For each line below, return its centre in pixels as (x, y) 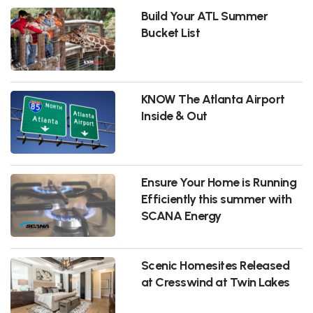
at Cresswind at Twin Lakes (215, 282)
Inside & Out (174, 115)
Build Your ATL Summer (204, 15)
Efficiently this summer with (216, 198)
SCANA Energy (181, 215)
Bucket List (170, 32)
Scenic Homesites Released (215, 265)
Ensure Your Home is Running (219, 182)
